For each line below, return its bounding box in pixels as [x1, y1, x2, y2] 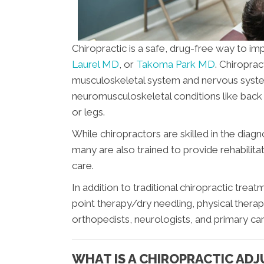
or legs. [72, 106, 105, 118]
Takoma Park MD [136, 58, 215, 70]
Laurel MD [72, 58, 119, 70]
